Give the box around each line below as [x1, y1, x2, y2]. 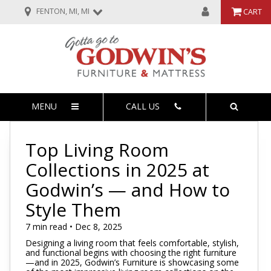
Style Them [25, 197, 121, 222]
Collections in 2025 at [25, 157, 209, 182]
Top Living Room [25, 137, 169, 162]
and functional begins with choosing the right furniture [25, 247, 237, 259]
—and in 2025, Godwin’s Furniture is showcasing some [25, 256, 239, 269]
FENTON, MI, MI [34, 6, 91, 17]
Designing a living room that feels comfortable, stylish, [25, 237, 239, 249]
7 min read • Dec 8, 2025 [25, 220, 122, 232]
